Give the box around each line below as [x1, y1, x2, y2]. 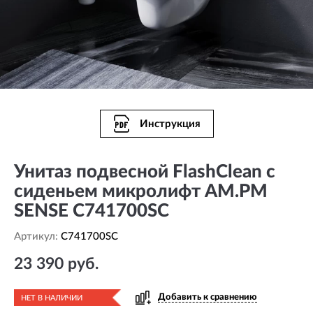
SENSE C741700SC [14, 202, 169, 220]
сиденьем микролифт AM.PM [14, 182, 268, 201]
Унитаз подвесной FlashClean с [14, 163, 275, 181]
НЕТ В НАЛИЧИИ [21, 294, 82, 302]
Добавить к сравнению [158, 293, 257, 302]
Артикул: [14, 231, 61, 242]
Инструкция [139, 118, 201, 129]
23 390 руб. [14, 256, 99, 272]
